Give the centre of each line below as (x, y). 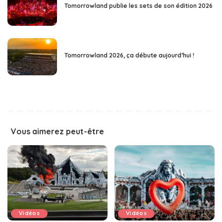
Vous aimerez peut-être (57, 132)
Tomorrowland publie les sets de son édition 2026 (139, 6)
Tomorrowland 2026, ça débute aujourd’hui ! (129, 55)
